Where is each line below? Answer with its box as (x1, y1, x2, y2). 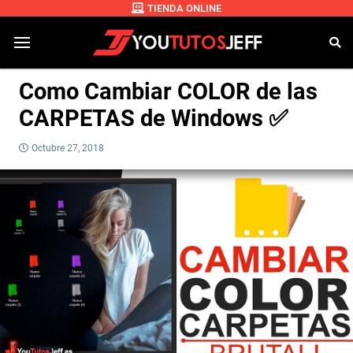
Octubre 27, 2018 (32, 143, 104, 154)
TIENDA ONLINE (147, 2, 221, 15)
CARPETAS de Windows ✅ (19, 105, 288, 132)
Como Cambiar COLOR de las (19, 78, 318, 106)
